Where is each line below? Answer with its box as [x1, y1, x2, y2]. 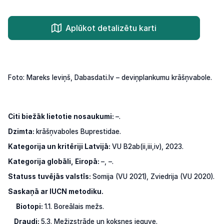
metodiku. [68, 187, 103, 195]
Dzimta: [8, 127, 36, 135]
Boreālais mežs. [54, 202, 104, 210]
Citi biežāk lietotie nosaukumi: [8, 112, 115, 120]
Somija [92, 172, 115, 180]
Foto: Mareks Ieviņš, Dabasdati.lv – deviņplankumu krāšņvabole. [8, 73, 212, 81]
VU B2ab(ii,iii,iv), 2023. [112, 142, 183, 150]
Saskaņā [8, 187, 40, 195]
